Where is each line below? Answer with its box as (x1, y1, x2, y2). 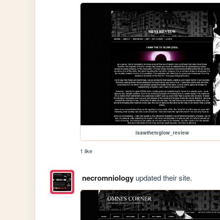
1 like (80, 147, 93, 155)
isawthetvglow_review (135, 129, 189, 137)
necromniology (82, 172, 134, 184)
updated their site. (133, 172, 192, 183)
